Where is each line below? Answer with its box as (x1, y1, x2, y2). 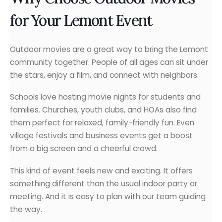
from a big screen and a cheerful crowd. (10, 143, 158, 154)
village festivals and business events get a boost (10, 130, 193, 141)
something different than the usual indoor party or (10, 178, 197, 189)
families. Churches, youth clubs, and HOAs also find (10, 105, 197, 115)
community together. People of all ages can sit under (10, 56, 208, 67)
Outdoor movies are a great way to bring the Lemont (10, 44, 208, 55)
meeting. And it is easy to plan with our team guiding (10, 191, 206, 202)
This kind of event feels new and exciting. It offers (10, 165, 193, 176)
